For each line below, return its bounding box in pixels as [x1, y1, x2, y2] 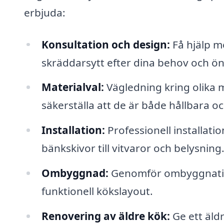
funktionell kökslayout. [41, 184, 153, 198]
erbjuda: [24, 5, 65, 19]
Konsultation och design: [41, 37, 170, 51]
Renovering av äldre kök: [41, 208, 170, 223]
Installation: [41, 123, 105, 137]
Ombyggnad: [41, 166, 108, 180]
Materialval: [41, 80, 104, 94]
